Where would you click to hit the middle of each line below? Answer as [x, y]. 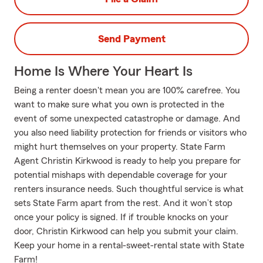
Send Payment [131, 39]
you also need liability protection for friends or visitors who [130, 133]
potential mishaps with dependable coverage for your [121, 175]
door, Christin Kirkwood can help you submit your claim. [126, 231]
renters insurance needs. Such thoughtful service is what [129, 189]
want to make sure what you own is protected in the [119, 104]
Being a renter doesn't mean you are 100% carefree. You [127, 90]
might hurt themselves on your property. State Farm [120, 147]
